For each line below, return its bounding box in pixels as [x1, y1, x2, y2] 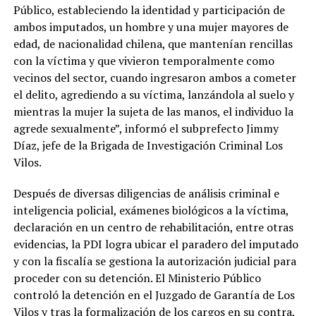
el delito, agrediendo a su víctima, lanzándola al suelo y [13, 86, 294, 102]
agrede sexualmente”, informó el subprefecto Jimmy [13, 120, 279, 136]
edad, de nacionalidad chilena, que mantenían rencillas [13, 35, 293, 51]
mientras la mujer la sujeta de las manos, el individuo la [13, 103, 293, 119]
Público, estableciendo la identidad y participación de [13, 1, 285, 18]
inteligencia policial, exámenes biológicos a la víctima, [13, 202, 288, 218]
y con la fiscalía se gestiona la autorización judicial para [13, 253, 296, 269]
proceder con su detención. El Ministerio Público [13, 269, 261, 286]
